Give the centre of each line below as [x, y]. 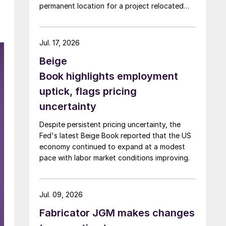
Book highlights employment [109, 76]
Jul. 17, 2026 [60, 42]
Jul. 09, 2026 [61, 194]
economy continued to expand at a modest [112, 146]
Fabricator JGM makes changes [117, 213]
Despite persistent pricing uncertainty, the [110, 124]
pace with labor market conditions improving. [115, 157]
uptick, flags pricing [88, 91]
